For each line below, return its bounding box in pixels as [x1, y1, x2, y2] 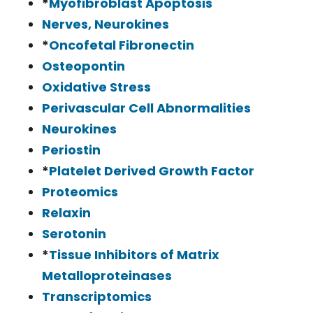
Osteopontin [42, 57, 125, 75]
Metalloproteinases [42, 267, 172, 285]
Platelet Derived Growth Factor [49, 162, 254, 180]
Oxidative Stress [42, 78, 151, 96]
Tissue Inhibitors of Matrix [49, 246, 219, 264]
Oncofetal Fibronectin [49, 36, 194, 54]
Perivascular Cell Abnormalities [42, 99, 251, 117]
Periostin [42, 141, 101, 159]
